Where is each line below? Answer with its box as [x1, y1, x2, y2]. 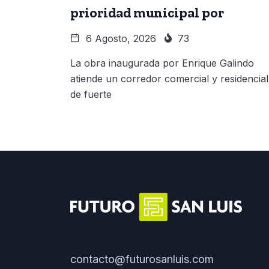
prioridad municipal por [70, 4, 224, 21]
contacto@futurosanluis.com [70, 252, 214, 265]
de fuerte [70, 88, 112, 100]
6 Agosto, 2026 [83, 32, 156, 44]
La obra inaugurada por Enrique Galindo [70, 56, 254, 69]
